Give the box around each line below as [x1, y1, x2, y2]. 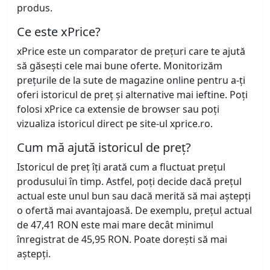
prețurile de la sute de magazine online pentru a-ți [17, 74, 245, 87]
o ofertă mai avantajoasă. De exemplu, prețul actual [17, 204, 252, 218]
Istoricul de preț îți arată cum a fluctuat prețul [17, 160, 225, 174]
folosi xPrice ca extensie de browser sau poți [17, 102, 219, 116]
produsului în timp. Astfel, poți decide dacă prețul [17, 175, 242, 189]
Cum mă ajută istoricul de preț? [17, 139, 191, 156]
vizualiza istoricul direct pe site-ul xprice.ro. [17, 117, 213, 131]
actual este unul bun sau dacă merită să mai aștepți [17, 189, 251, 203]
